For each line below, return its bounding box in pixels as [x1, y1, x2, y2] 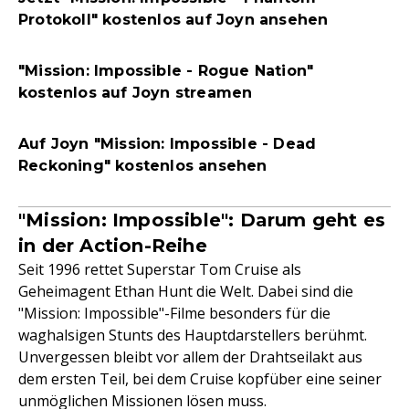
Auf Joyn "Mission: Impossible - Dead [18, 135, 317, 152]
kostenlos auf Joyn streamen [18, 84, 253, 101]
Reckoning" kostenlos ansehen [18, 157, 267, 174]
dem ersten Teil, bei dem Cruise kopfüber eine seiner [18, 369, 382, 389]
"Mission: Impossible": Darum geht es [18, 209, 386, 231]
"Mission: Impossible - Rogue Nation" [18, 62, 314, 79]
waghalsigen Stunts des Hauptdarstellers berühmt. [18, 325, 367, 345]
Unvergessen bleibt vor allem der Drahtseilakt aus [18, 347, 362, 367]
